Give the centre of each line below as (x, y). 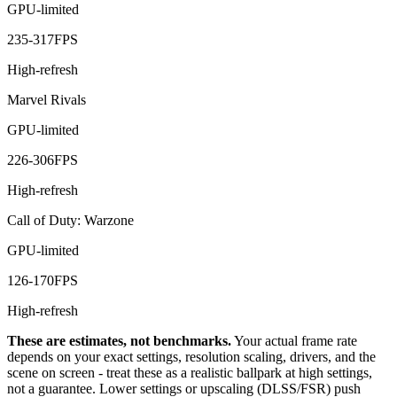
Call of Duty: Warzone (70, 221)
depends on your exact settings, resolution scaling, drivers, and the (191, 357)
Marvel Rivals (47, 100)
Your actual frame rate (296, 341)
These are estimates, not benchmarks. (119, 341)
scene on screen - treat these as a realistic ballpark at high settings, (190, 373)
